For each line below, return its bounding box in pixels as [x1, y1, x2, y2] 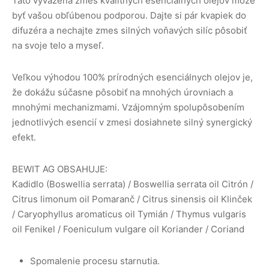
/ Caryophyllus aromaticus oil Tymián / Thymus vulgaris [12, 208, 246, 220]
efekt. [12, 131, 36, 144]
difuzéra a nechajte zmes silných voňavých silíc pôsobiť [12, 25, 247, 37]
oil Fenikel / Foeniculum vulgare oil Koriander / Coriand [12, 223, 244, 235]
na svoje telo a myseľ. [12, 40, 104, 52]
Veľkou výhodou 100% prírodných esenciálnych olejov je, [12, 71, 253, 83]
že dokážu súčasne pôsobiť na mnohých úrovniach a [12, 86, 233, 98]
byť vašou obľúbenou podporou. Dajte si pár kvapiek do [12, 10, 246, 22]
